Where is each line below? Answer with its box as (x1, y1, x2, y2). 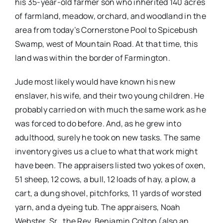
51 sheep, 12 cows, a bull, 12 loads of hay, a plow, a (14, 174, 196, 185)
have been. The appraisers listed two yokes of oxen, (14, 160, 206, 171)
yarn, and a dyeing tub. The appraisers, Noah (14, 202, 181, 213)
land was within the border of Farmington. (14, 52, 170, 64)
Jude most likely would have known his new (14, 76, 175, 88)
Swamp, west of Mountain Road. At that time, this (14, 38, 198, 50)
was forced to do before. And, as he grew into (14, 118, 181, 129)
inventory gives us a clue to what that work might (14, 146, 198, 157)
